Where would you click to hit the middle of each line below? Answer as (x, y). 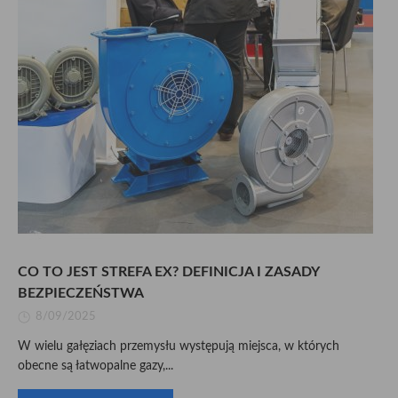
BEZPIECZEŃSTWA (81, 293)
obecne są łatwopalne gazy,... (96, 366)
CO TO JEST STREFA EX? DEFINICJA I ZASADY (168, 272)
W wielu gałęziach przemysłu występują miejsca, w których (179, 346)
